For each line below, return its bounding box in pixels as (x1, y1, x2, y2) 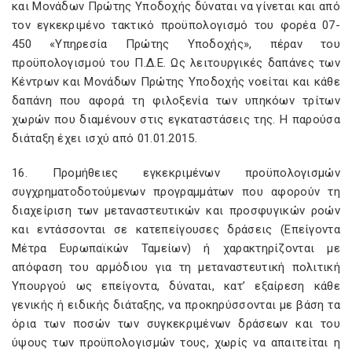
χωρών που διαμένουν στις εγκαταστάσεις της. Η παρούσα (12, 112, 340, 126)
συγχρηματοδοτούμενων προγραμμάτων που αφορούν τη (12, 185, 340, 199)
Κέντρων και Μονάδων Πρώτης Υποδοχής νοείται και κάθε (12, 75, 340, 89)
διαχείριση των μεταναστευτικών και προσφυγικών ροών (12, 203, 340, 218)
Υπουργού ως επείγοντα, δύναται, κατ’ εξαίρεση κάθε (12, 279, 340, 293)
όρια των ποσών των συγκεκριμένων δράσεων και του (12, 317, 340, 331)
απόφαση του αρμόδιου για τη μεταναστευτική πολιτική (12, 260, 340, 274)
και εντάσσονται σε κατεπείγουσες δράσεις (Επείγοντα (12, 222, 340, 236)
